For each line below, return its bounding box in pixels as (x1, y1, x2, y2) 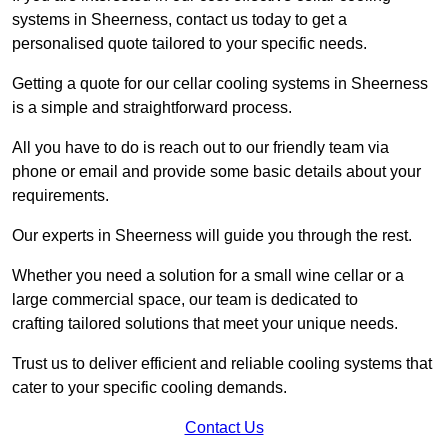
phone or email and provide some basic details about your (12, 162, 421, 180)
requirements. (12, 186, 109, 204)
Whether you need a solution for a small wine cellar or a (12, 266, 404, 284)
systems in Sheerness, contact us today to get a (12, 10, 347, 28)
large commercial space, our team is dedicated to (12, 290, 358, 308)
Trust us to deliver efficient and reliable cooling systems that (12, 354, 432, 372)
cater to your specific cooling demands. (12, 378, 287, 396)
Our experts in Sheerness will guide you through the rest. (12, 226, 412, 244)
